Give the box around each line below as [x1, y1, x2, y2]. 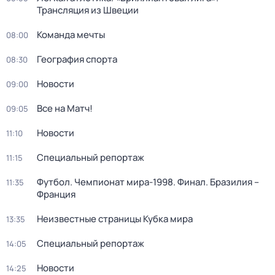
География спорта [37, 53, 117, 66]
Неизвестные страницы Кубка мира [37, 212, 193, 225]
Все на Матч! [37, 102, 93, 115]
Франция [37, 188, 76, 201]
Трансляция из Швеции [37, 4, 139, 17]
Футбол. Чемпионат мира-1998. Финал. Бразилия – [37, 176, 259, 188]
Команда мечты [37, 28, 105, 41]
